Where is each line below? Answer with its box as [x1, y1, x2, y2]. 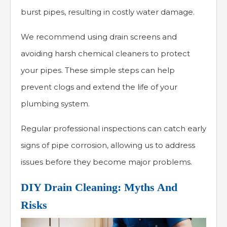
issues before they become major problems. [21, 157, 192, 167]
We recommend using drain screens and [21, 32, 177, 42]
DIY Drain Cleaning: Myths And [21, 181, 177, 194]
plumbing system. [21, 99, 90, 109]
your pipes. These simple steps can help [21, 65, 175, 75]
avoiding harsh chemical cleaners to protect [21, 49, 190, 59]
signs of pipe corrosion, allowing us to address [21, 140, 195, 150]
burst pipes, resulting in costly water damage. [21, 7, 195, 17]
